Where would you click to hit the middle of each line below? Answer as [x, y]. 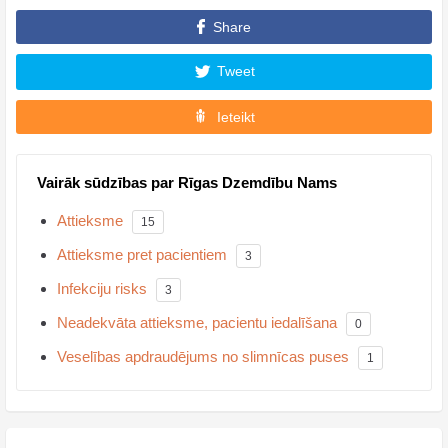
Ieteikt [235, 116]
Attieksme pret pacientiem [142, 254]
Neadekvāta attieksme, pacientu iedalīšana [197, 322]
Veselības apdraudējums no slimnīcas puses [203, 356]
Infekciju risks [102, 288]
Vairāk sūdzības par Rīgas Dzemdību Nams [187, 182]
